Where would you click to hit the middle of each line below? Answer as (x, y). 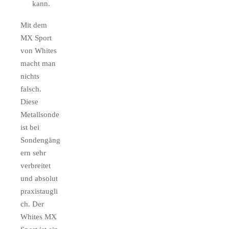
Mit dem (34, 25)
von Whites (39, 51)
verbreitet (36, 166)
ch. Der (32, 204)
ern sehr (33, 153)
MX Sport (36, 38)
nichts (30, 76)
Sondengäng (40, 140)
